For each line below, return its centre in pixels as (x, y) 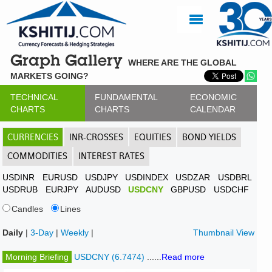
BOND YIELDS (209, 137)
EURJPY (62, 189)
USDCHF (231, 189)
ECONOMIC (214, 97)
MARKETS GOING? (49, 76)
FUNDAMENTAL (126, 97)
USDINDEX (147, 177)
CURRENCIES (33, 137)
